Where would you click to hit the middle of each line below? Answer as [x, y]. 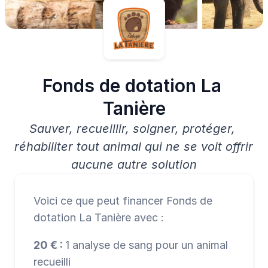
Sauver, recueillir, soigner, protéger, [132, 129]
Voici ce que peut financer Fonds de [123, 201]
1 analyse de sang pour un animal [147, 245]
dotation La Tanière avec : [99, 217]
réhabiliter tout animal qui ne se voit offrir [134, 147]
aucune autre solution [134, 165]
